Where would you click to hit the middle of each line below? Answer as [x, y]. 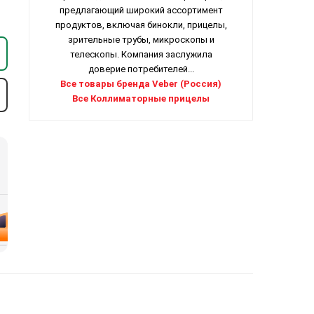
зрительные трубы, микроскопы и [141, 40]
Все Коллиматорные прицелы [141, 99]
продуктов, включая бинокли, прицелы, [141, 25]
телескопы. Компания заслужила [141, 55]
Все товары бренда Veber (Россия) [141, 84]
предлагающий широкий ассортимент [141, 11]
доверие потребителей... [141, 69]
